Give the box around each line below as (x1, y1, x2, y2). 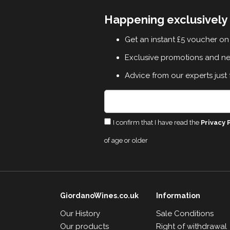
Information (156, 191, 201, 200)
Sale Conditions (156, 208, 214, 218)
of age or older (104, 136, 148, 144)
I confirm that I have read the (112, 118, 201, 126)
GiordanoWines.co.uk (60, 191, 139, 200)
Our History (60, 208, 100, 218)
